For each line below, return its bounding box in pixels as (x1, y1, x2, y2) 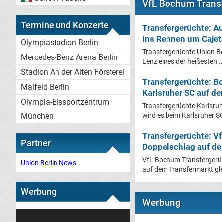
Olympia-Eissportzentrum (21, 97, 109, 107)
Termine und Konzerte (21, 20, 109, 30)
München (21, 111, 54, 121)
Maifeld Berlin (21, 82, 69, 92)
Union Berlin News (21, 159, 76, 166)
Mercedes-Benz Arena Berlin (21, 53, 118, 62)
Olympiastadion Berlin (21, 38, 98, 47)
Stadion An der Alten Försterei (21, 67, 124, 77)
